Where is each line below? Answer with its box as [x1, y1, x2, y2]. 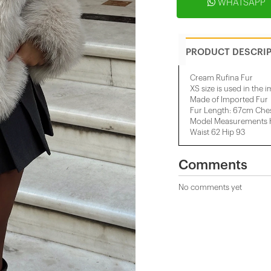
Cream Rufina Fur [190, 74, 253, 82]
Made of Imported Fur [190, 96, 268, 103]
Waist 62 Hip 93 [190, 128, 245, 136]
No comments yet [178, 183, 242, 191]
